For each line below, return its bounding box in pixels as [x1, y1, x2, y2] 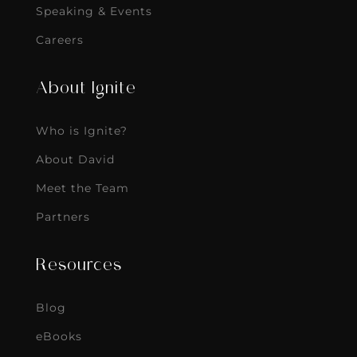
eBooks [35, 329, 82, 344]
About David [35, 152, 115, 167]
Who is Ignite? [35, 124, 127, 139]
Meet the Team [35, 181, 129, 196]
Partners [35, 210, 90, 225]
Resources [35, 258, 122, 275]
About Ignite [35, 81, 136, 98]
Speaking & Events [35, 4, 152, 19]
